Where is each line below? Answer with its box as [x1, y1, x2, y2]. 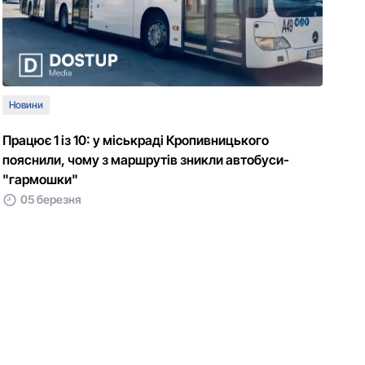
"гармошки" [2, 171, 78, 187]
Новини [8, 99, 43, 111]
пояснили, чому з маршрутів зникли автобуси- [2, 152, 289, 168]
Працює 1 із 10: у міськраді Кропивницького [2, 132, 269, 148]
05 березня [20, 192, 81, 206]
